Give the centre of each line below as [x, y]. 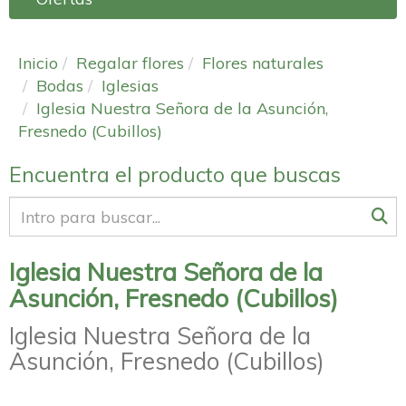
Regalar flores [130, 63]
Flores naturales [263, 63]
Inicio [38, 63]
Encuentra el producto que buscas [175, 174]
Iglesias [130, 86]
